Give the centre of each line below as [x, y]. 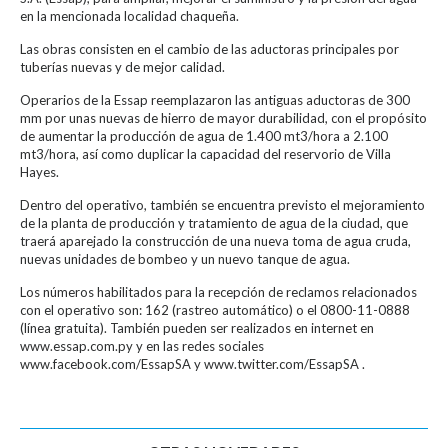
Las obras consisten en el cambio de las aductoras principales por [209, 48]
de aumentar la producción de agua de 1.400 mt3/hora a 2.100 [204, 135]
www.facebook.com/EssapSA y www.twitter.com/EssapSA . [192, 363]
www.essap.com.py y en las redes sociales [142, 345]
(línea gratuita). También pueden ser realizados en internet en [197, 327]
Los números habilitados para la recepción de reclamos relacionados [218, 291]
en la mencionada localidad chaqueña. [129, 15]
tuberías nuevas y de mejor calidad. [122, 66]
